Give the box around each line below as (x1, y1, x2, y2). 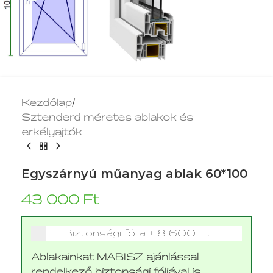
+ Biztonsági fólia (55, 228, 146, 238)
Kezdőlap (21, 97, 72, 108)
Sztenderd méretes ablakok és (21, 112, 193, 122)
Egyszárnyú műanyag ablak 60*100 (21, 166, 247, 181)
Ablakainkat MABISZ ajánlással (31, 252, 199, 262)
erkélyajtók (21, 127, 82, 137)
